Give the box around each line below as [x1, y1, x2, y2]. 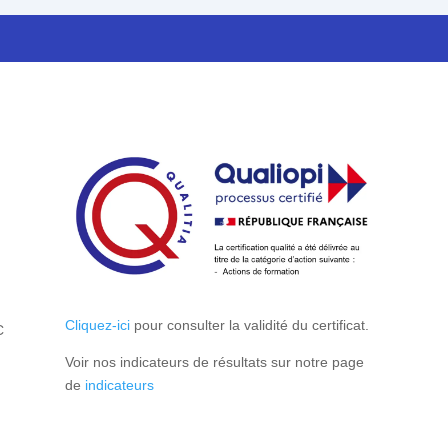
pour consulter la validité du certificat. [129, 316, 369, 333]
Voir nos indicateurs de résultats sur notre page [64, 353, 364, 370]
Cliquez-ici [64, 316, 130, 333]
